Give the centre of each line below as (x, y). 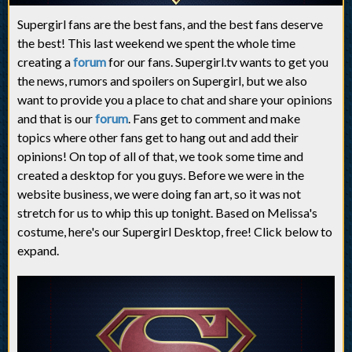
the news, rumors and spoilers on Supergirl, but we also (162, 81)
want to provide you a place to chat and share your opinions (175, 99)
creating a (45, 62)
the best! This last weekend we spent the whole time (156, 43)
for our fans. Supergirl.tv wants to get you (217, 62)
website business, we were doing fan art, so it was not (159, 194)
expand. (38, 250)
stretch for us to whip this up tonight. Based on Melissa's (167, 213)
